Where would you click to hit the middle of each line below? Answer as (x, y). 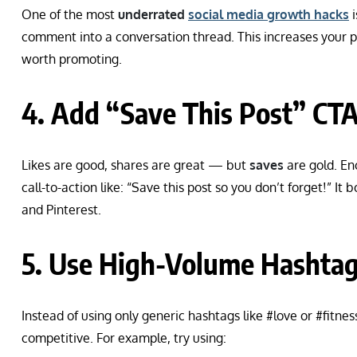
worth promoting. (72, 59)
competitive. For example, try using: (124, 337)
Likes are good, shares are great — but (135, 165)
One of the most (70, 14)
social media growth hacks (269, 14)
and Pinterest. (61, 209)
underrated (153, 14)
